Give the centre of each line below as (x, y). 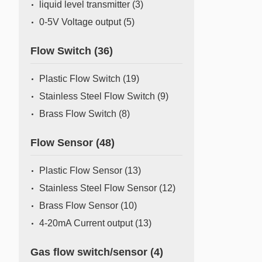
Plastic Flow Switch (81, 79)
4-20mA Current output (87, 223)
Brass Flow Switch (79, 114)
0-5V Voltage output (81, 22)
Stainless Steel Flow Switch (98, 96)
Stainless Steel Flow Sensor (99, 188)
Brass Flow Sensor (80, 206)
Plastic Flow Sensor (82, 170)
